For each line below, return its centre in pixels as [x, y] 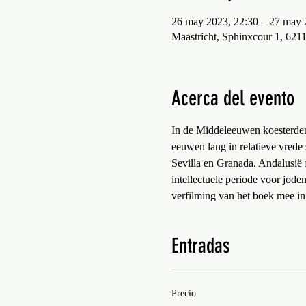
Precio [183, 293]
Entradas [200, 246]
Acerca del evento [233, 98]
